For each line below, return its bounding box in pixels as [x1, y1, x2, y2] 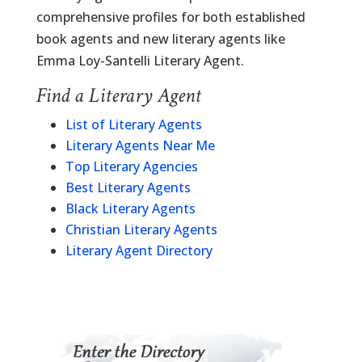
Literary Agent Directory [65, 242, 213, 259]
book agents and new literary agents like [36, 30, 285, 48]
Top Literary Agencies [65, 158, 198, 175]
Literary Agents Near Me [65, 137, 215, 154]
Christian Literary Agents [65, 221, 217, 238]
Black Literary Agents [65, 200, 196, 217]
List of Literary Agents [65, 116, 202, 133]
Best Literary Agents [65, 179, 191, 196]
